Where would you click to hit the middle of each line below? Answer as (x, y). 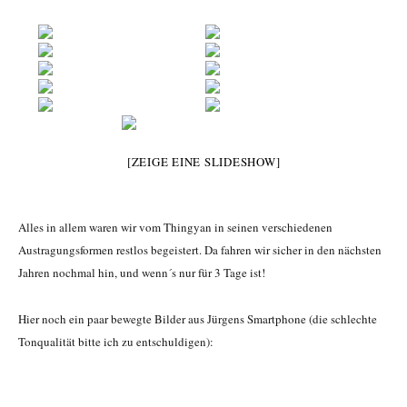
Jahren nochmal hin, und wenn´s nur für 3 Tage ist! (142, 273)
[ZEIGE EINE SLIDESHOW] (203, 162)
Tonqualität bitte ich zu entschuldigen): (116, 342)
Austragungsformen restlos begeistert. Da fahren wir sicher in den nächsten (200, 250)
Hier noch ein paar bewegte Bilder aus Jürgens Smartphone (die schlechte (198, 319)
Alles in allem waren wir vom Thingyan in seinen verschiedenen (175, 228)
